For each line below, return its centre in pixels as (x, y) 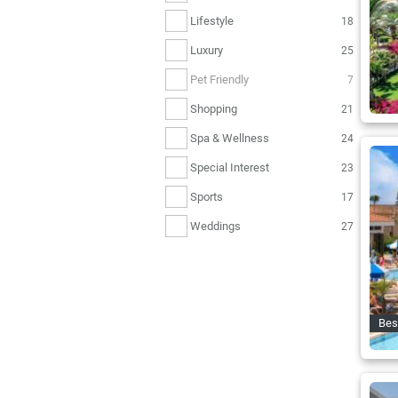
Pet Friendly (219, 79)
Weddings (215, 226)
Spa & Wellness (230, 138)
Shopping (214, 108)
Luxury (207, 50)
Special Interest (230, 167)
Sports (207, 196)
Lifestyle (212, 20)
